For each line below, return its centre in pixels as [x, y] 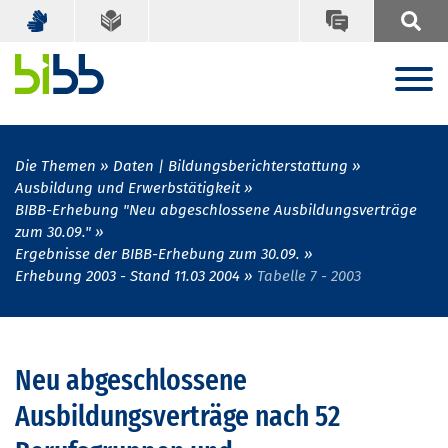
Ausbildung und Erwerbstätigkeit [127, 188]
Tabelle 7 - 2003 [309, 276]
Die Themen [55, 166]
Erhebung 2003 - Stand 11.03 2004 [127, 276]
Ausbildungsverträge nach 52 [177, 416]
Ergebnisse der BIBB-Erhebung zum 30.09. [157, 254]
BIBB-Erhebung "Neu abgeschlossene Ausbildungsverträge [216, 210]
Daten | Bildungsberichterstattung [230, 166]
